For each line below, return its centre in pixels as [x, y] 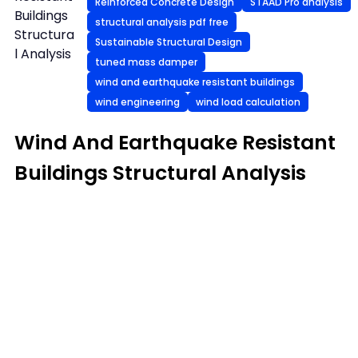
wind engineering [138, 101]
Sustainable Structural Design [169, 42]
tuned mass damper [147, 62]
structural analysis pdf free [162, 22]
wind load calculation [249, 101]
